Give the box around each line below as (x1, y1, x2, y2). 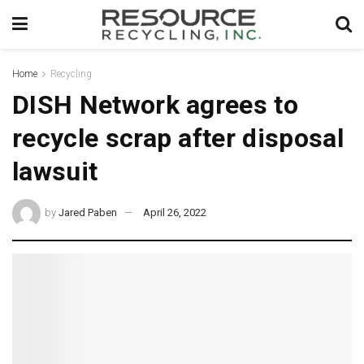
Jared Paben (58, 206, 118, 219)
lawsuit (12, 156, 98, 187)
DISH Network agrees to (12, 89, 299, 120)
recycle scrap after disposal (12, 123, 344, 154)
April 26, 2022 (143, 206, 207, 219)
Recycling (50, 68, 92, 80)
